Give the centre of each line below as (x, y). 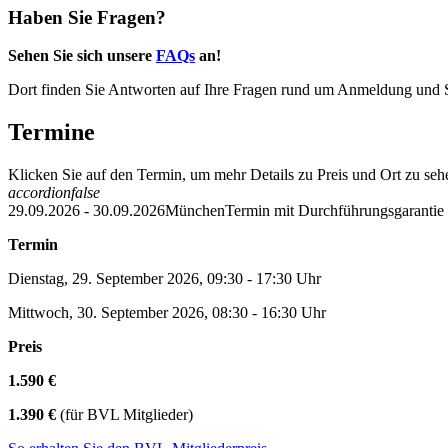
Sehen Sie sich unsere (82, 56)
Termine (51, 132)
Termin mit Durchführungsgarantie (334, 211)
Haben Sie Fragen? (87, 17)
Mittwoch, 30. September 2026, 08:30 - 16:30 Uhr (167, 313)
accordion (39, 193)
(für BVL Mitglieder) (124, 415)
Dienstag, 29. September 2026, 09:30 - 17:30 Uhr (164, 279)
